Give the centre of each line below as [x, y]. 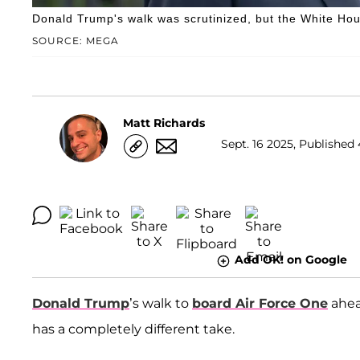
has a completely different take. [133, 329]
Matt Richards [164, 123]
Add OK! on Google [290, 260]
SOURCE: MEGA [76, 41]
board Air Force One [260, 303]
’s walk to [161, 303]
